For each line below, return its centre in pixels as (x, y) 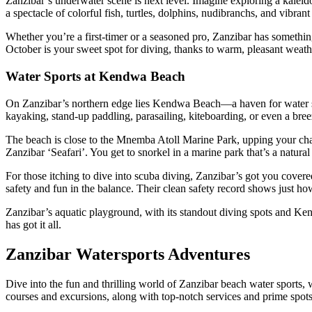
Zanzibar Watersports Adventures (128, 254)
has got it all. (33, 224)
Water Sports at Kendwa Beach (95, 77)
